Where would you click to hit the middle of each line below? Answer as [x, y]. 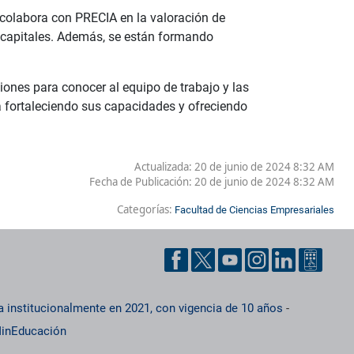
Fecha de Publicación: [142, 181]
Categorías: [146, 209]
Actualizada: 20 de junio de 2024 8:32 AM [234, 166]
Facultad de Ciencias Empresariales [254, 209]
